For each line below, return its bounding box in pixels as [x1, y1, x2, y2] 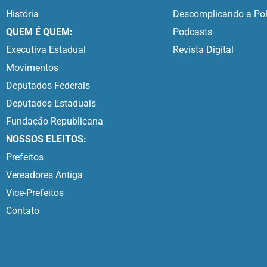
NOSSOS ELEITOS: [6, 133, 86, 145]
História [6, 8, 39, 20]
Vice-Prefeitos [6, 187, 64, 199]
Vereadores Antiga [6, 169, 83, 181]
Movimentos [6, 62, 58, 74]
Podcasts [173, 26, 212, 38]
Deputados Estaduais [6, 98, 96, 110]
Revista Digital [173, 44, 234, 56]
